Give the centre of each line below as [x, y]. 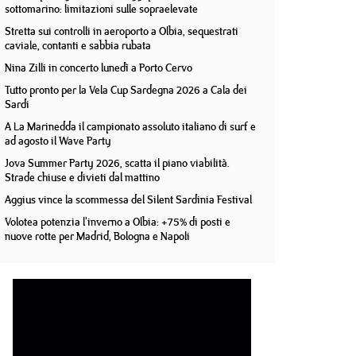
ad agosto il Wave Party [58, 141]
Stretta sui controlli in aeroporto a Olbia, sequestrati [122, 31]
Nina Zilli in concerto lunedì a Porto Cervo [99, 68]
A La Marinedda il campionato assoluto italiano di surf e [130, 126]
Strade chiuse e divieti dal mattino [82, 177]
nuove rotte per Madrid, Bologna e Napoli [97, 236]
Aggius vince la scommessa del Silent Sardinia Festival [128, 199]
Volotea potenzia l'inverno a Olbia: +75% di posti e [118, 222]
